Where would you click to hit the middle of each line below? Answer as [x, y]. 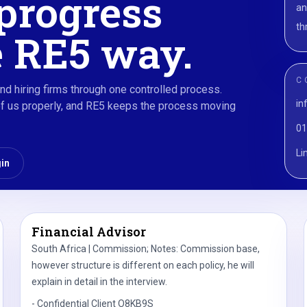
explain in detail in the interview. [100, 282]
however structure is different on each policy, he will [143, 265]
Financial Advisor [89, 232]
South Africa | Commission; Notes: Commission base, [146, 249]
